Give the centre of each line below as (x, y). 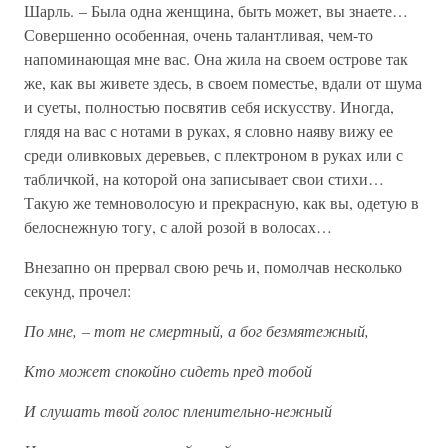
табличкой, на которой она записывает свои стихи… (204, 178)
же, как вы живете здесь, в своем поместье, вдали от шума (223, 82)
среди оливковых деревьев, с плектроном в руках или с (213, 154)
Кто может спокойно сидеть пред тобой (168, 370)
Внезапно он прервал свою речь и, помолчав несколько (213, 266)
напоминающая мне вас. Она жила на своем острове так (216, 58)
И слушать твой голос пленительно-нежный (178, 410)
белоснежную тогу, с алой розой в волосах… (178, 226)
